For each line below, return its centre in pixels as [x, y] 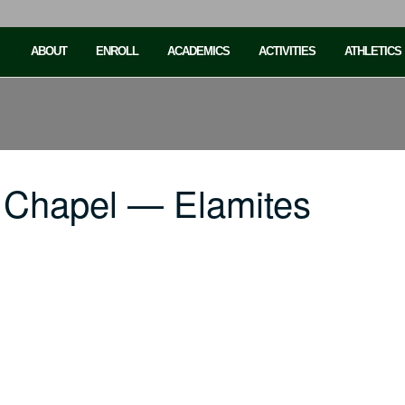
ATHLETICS [373, 51]
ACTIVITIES [287, 51]
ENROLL [117, 51]
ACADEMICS [198, 51]
